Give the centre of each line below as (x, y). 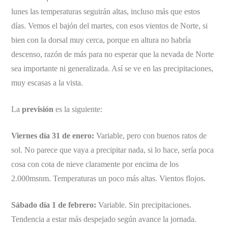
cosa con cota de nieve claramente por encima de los (95, 164)
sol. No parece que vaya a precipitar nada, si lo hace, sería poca (113, 150)
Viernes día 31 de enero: (53, 135)
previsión (38, 109)
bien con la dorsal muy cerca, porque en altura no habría (101, 40)
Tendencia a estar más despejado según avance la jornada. (104, 219)
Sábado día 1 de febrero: (54, 205)
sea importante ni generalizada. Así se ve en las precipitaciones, (112, 68)
